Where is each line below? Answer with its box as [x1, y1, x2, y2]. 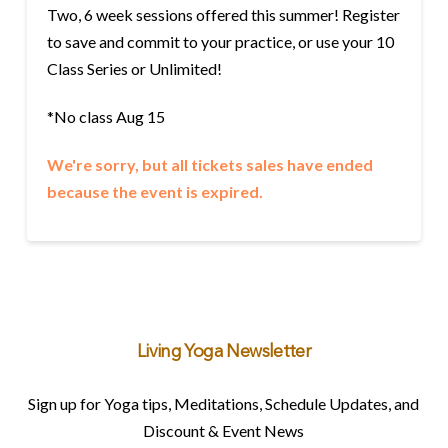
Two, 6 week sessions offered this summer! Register [46, 4, 400, 24]
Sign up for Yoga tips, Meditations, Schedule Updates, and [28, 393, 420, 413]
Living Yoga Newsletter [136, 343, 312, 361]
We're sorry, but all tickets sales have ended [46, 154, 373, 174]
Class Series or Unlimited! [46, 58, 222, 78]
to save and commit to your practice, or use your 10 [46, 31, 394, 51]
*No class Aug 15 [46, 106, 165, 126]
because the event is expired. [46, 181, 263, 201]
